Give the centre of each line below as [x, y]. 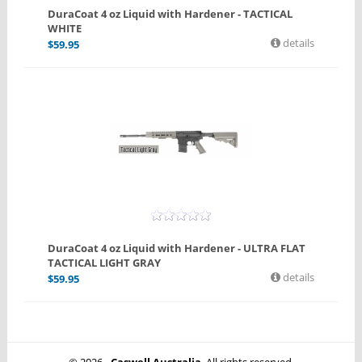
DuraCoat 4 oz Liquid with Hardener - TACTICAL [170, 14]
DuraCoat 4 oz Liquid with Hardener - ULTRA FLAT [176, 248]
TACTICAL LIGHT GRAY [104, 263]
